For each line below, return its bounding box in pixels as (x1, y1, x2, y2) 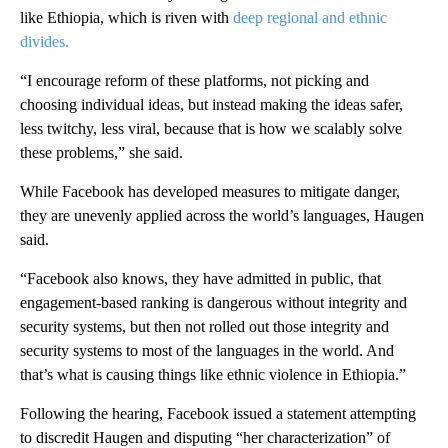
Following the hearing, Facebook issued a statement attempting (20, 404, 416, 422)
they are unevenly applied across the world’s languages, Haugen (20, 206, 424, 224)
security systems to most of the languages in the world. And (20, 341, 394, 359)
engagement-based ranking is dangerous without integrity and (20, 293, 407, 311)
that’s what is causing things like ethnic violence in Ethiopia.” (20, 365, 406, 383)
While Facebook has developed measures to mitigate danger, (20, 182, 400, 200)
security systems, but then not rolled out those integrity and (20, 317, 389, 335)
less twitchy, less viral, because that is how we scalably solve (20, 119, 402, 137)
